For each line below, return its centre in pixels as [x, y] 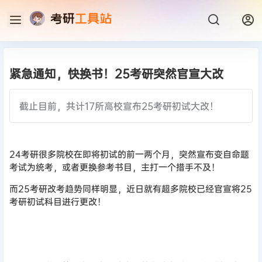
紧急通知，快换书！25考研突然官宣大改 [116, 73]
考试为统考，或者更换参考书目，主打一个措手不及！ [115, 167]
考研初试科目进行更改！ [58, 202]
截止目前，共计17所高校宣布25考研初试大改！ [119, 106]
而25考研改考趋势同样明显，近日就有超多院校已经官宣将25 [131, 189]
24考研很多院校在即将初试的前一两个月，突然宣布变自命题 [129, 154]
